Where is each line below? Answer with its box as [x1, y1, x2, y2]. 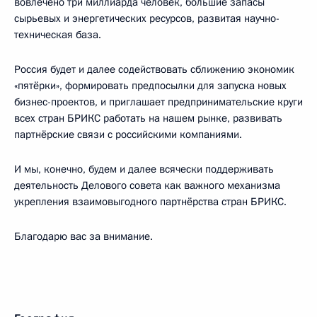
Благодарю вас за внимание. [14, 229, 153, 243]
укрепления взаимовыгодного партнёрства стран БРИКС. [14, 194, 287, 209]
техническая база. [14, 27, 101, 42]
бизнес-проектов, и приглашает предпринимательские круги [14, 94, 303, 109]
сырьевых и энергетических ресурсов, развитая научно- [14, 11, 279, 25]
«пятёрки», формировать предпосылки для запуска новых [14, 78, 287, 93]
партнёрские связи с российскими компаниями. [14, 127, 242, 142]
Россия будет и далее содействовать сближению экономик [14, 62, 294, 76]
